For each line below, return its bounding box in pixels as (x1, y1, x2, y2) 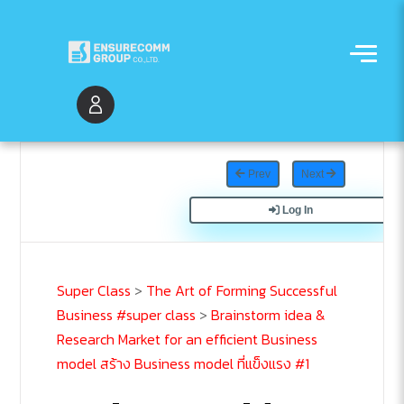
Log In (279, 204, 313, 217)
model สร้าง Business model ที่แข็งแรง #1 (57, 353, 310, 375)
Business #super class (57, 304, 197, 326)
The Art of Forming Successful (146, 280, 338, 302)
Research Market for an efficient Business (57, 328, 318, 351)
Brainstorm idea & (211, 304, 326, 326)
